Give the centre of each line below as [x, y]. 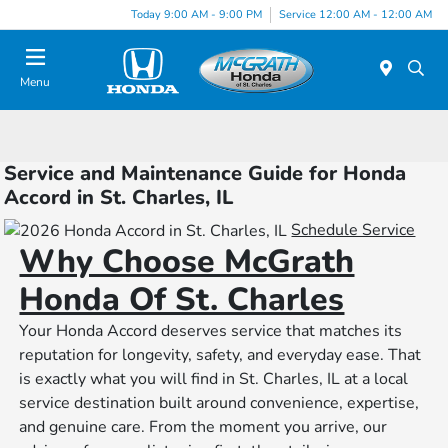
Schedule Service [353, 230]
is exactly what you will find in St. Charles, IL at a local [214, 379]
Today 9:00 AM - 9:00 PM [196, 14]
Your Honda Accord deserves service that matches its [211, 331]
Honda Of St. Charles [182, 300]
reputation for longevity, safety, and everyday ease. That [220, 355]
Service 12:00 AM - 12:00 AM [355, 14]
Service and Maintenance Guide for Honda [205, 173]
